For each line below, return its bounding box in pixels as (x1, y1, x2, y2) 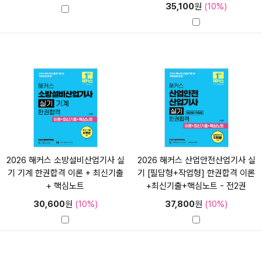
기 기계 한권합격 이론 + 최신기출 (7, 168, 123, 179)
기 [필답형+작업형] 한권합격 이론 (137, 168, 256, 179)
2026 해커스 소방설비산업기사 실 (6, 155, 125, 166)
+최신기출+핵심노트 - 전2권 (146, 181, 247, 192)
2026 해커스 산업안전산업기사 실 (137, 155, 256, 166)
